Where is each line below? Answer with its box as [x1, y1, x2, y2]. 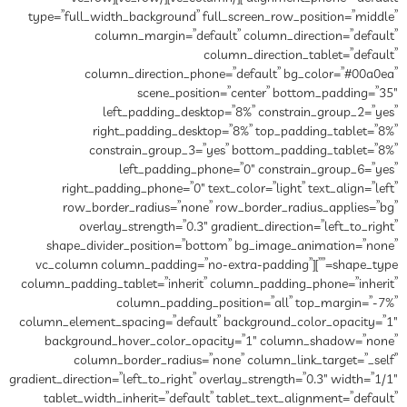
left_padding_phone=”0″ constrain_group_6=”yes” [119, 161, 398, 180]
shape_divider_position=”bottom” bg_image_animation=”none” [46, 237, 398, 256]
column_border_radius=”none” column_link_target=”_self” [74, 352, 398, 371]
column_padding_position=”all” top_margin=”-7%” [116, 294, 398, 313]
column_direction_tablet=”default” [203, 46, 398, 65]
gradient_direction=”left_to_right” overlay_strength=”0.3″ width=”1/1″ [9, 371, 398, 390]
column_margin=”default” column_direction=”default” [94, 27, 398, 46]
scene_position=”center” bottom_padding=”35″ [137, 84, 398, 104]
